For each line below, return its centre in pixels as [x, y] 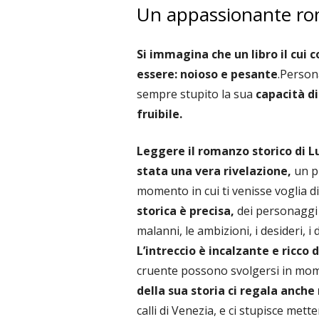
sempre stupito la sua [195, 94]
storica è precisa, [187, 211]
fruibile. [159, 114]
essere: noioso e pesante [207, 74]
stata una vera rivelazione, [215, 171]
